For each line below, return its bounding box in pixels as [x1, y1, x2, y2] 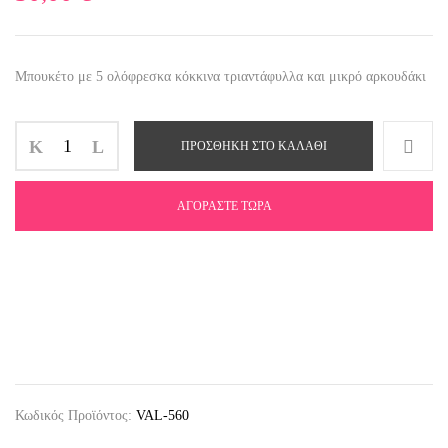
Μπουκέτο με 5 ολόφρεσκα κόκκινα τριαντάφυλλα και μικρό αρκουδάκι [15, 69, 426, 84]
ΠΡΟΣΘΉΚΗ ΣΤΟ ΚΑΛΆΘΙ [180, 139, 327, 153]
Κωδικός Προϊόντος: [15, 408, 136, 423]
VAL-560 [136, 408, 189, 423]
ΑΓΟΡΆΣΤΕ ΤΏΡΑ [176, 199, 272, 213]
